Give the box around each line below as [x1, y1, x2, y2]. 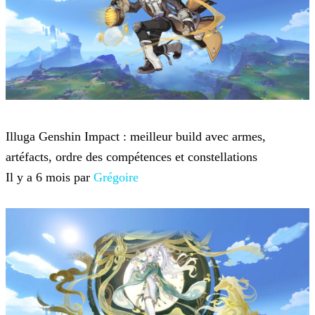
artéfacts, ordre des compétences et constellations [6, 150, 257, 165]
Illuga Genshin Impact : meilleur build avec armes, [6, 129, 266, 144]
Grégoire [94, 170, 139, 185]
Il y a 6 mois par [6, 170, 94, 185]
